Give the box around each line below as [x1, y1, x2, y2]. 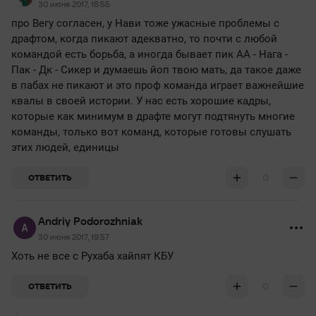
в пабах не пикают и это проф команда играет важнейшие [11, 79, 304, 92]
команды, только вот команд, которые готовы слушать [11, 126, 291, 138]
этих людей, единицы [11, 141, 119, 154]
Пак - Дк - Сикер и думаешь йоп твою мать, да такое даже [11, 63, 301, 76]
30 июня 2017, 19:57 [38, 231, 109, 242]
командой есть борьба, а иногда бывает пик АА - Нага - [11, 48, 288, 61]
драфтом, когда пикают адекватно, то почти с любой [11, 32, 277, 45]
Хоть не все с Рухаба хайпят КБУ [11, 250, 174, 262]
